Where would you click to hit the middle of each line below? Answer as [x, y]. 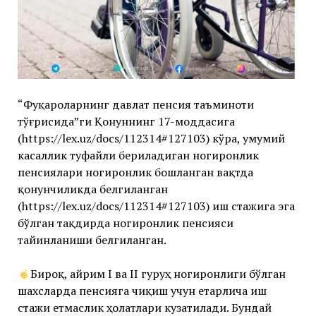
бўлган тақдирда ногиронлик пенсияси [125, 223]
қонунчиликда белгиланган [92, 189]
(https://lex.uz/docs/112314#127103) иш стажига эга [156, 206]
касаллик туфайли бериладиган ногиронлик [138, 156]
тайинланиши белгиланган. [92, 240]
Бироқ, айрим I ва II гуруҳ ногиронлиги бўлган [158, 274]
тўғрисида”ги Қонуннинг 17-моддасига [126, 122]
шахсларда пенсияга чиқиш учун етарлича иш [142, 291]
